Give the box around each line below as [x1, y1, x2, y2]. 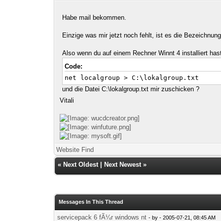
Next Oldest [63, 160, 99, 168]
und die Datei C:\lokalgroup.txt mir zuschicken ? [62, 85, 200, 93]
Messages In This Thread [59, 198, 124, 205]
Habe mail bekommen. [62, 13, 127, 21]
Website [56, 146, 80, 153]
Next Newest [104, 160, 142, 168]
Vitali [60, 96, 74, 104]
